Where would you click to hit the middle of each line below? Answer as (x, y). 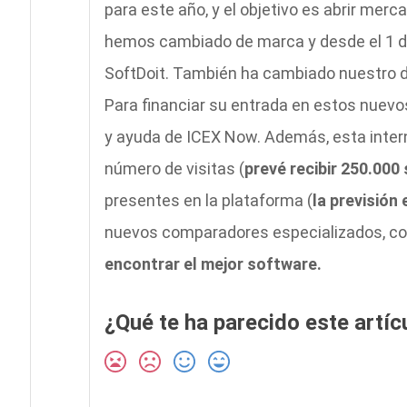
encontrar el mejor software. (213, 263)
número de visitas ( (174, 168)
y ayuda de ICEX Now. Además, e (223, 136)
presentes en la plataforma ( (208, 200)
